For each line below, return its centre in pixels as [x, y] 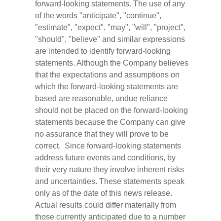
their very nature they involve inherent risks [110, 170]
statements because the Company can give [110, 122]
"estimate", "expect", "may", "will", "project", [110, 28]
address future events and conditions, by [106, 158]
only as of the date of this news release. [104, 193]
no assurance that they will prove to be [102, 134]
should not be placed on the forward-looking [112, 110]
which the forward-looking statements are [107, 87]
